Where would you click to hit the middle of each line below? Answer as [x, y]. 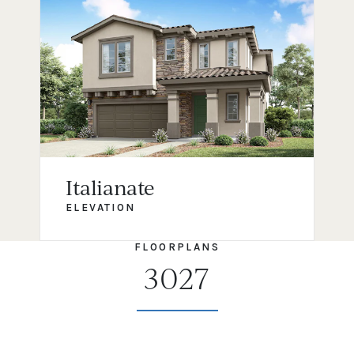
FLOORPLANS [177, 247]
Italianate [110, 187]
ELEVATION [101, 207]
